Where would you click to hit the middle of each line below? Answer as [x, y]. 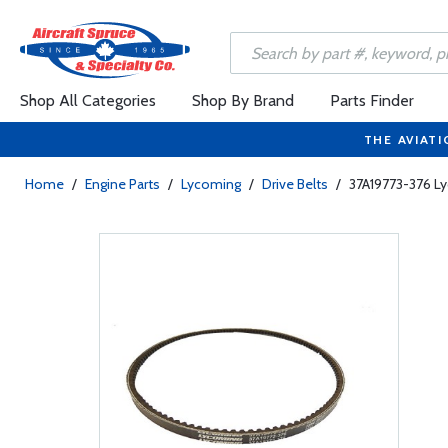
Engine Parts [122, 184]
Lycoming [211, 184]
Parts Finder [372, 100]
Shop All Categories [88, 100]
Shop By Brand [243, 100]
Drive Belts [295, 184]
